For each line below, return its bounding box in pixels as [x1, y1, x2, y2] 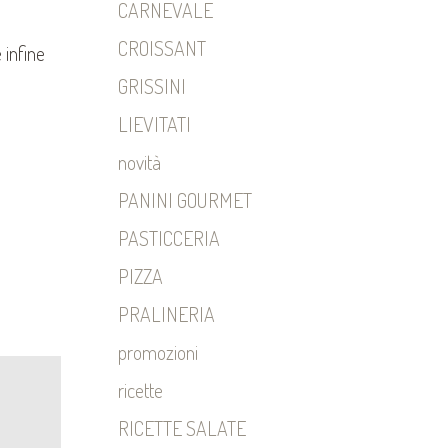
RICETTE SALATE [118, 415, 246, 441]
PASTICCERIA [118, 225, 220, 251]
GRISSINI [118, 73, 186, 99]
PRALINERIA [118, 301, 215, 327]
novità [118, 149, 161, 175]
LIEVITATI [118, 111, 191, 137]
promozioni [118, 339, 198, 365]
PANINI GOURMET [118, 187, 252, 213]
